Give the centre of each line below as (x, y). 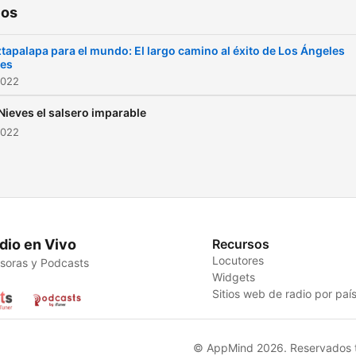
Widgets (234, 277)
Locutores (238, 260)
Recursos (241, 244)
